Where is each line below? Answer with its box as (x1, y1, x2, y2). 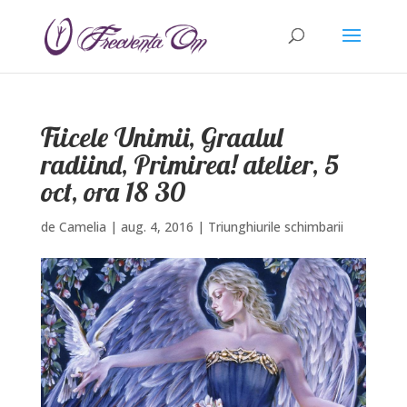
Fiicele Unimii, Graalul (40, 120, 283, 154)
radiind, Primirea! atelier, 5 (40, 147, 339, 182)
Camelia (58, 218, 106, 235)
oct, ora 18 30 (40, 174, 185, 209)
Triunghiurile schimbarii (207, 218, 343, 235)
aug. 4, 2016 (120, 218, 194, 235)
